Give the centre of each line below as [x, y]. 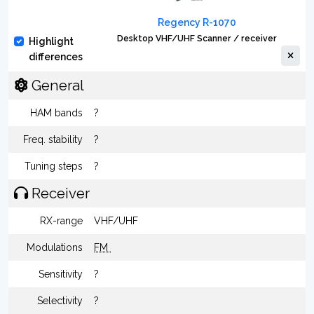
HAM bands [56, 113]
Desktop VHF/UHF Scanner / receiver [197, 38]
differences [56, 57]
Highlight [51, 41]
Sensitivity [61, 274]
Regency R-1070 [197, 22]
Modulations [55, 247]
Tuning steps [54, 166]
